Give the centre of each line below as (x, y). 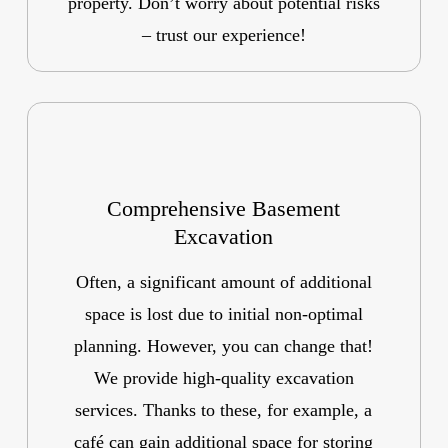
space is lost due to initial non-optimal (223, 313)
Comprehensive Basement (224, 208)
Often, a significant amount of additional (223, 281)
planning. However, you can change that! (224, 345)
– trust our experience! (223, 34)
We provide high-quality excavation (223, 377)
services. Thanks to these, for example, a (224, 409)
